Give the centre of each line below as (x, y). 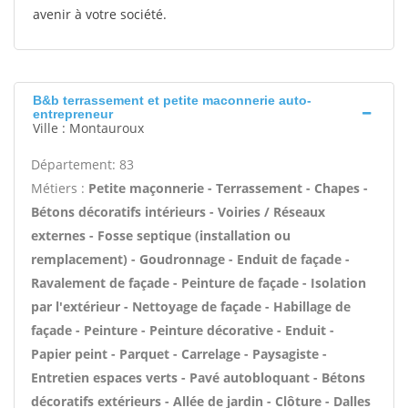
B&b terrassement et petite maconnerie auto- (172, 100)
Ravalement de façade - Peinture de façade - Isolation (199, 283)
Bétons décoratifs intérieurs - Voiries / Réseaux (178, 212)
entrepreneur (73, 114)
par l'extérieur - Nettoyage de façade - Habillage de (191, 306)
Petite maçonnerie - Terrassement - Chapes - (228, 188)
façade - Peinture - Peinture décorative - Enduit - (183, 330)
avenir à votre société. (100, 14)
